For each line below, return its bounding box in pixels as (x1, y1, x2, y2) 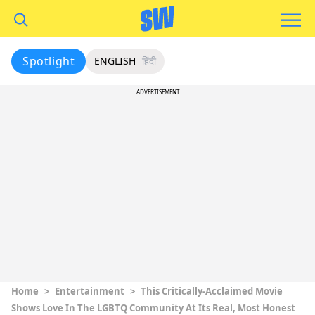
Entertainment (55, 285, 124, 297)
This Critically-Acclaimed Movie (141, 285, 283, 297)
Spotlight (22, 53, 75, 69)
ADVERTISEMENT (136, 88, 179, 96)
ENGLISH (94, 54, 136, 67)
